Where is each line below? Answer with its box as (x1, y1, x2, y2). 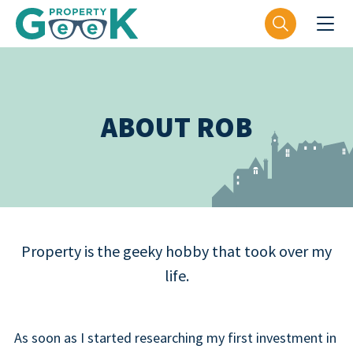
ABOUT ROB (101, 110, 252, 145)
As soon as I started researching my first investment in (13, 329, 336, 347)
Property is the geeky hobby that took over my (21, 241, 332, 261)
